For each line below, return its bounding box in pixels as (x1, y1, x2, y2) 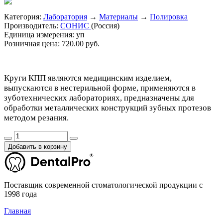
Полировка (150, 12, 188, 21)
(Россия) (91, 21, 119, 30)
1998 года (4, 189, 37, 198)
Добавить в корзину (8, 142, 67, 150)
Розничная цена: (4, 39, 62, 48)
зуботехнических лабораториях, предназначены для (4, 93, 194, 103)
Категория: (4, 12, 43, 21)
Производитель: (4, 21, 60, 30)
